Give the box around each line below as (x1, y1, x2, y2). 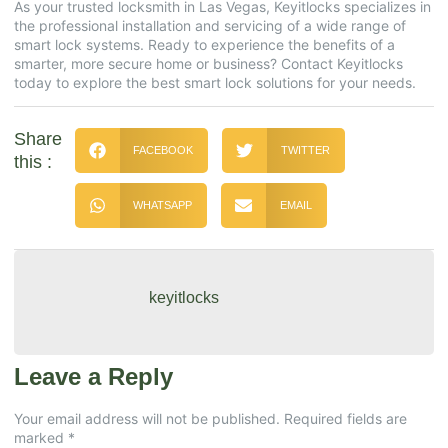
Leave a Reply (14, 363, 173, 391)
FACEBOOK (133, 144, 194, 157)
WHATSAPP (133, 199, 193, 212)
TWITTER (280, 144, 330, 157)
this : (14, 152, 52, 173)
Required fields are (284, 410, 407, 428)
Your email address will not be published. (14, 410, 280, 428)
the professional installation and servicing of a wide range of (14, 16, 406, 34)
